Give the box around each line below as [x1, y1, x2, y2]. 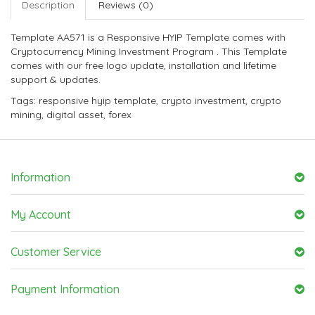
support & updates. [11, 73, 101, 86]
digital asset [46, 108, 103, 122]
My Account [11, 207, 71, 222]
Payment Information [11, 282, 120, 297]
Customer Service [11, 245, 101, 259]
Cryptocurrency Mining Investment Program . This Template [11, 45, 287, 58]
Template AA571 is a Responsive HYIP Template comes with [11, 31, 285, 44]
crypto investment [161, 94, 245, 108]
